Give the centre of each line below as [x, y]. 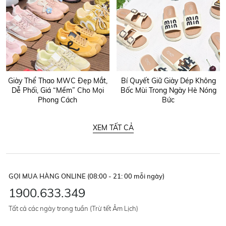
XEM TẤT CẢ [113, 127]
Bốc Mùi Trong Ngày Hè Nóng [168, 90]
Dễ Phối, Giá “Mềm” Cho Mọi [58, 90]
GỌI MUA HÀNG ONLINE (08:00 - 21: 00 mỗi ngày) [87, 176]
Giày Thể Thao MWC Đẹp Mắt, [58, 80]
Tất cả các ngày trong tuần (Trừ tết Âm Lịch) [73, 208]
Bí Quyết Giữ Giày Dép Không [168, 80]
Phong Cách [58, 100]
